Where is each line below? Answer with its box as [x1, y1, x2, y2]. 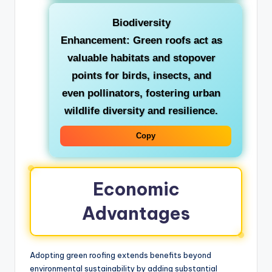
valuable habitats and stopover [67, 52, 216, 64]
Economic [92, 178, 180, 201]
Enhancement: [60, 35, 130, 47]
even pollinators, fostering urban [62, 87, 220, 100]
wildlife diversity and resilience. [64, 105, 218, 117]
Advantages [82, 202, 190, 225]
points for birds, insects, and [71, 70, 211, 82]
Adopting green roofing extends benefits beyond [30, 250, 211, 260]
